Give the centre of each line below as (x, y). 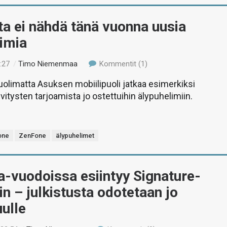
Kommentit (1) (122, 64)
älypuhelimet (75, 136)
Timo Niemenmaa (48, 64)
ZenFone (33, 136)
